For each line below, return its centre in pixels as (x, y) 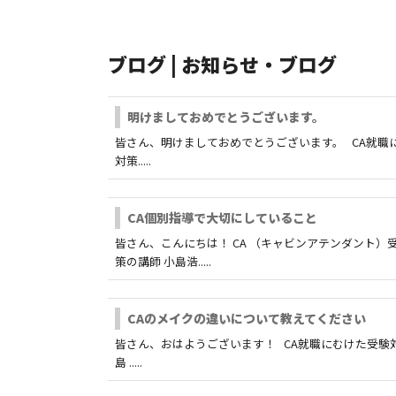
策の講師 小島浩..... (164, 261)
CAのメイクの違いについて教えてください (247, 318)
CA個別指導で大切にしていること (223, 217)
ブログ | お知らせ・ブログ (222, 63)
